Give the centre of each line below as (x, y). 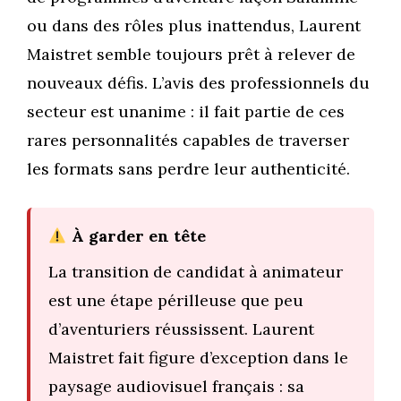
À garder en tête (136, 236)
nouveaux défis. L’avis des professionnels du (198, 83)
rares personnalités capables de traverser (188, 141)
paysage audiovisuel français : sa (176, 387)
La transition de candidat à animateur (196, 272)
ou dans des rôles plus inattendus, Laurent (194, 26)
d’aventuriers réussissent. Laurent (181, 329)
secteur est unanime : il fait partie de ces (186, 112)
